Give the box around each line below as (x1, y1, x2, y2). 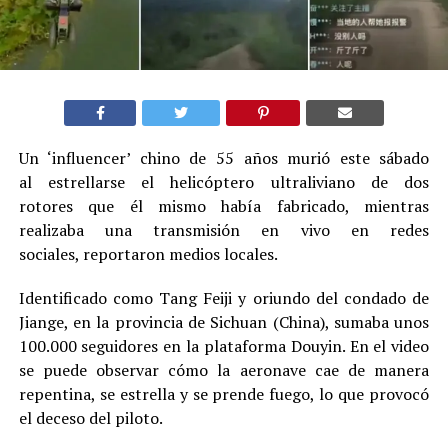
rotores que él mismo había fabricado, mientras (18, 194, 430, 217)
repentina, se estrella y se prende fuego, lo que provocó (18, 382, 430, 405)
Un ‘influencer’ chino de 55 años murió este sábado (18, 146, 430, 169)
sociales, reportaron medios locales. (18, 242, 278, 265)
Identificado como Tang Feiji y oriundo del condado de (18, 286, 430, 309)
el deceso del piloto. (18, 406, 163, 429)
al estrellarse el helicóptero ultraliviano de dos (18, 170, 430, 193)
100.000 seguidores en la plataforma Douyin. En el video (18, 334, 430, 357)
